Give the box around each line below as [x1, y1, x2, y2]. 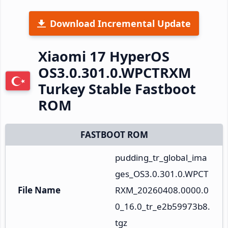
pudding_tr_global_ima [115, 151, 207, 163]
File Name [18, 184, 61, 196]
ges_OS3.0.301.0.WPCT [115, 167, 208, 180]
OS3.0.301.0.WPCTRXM [38, 63, 191, 82]
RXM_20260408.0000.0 [115, 184, 209, 196]
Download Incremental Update [50, 17, 191, 30]
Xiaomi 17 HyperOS [38, 46, 169, 66]
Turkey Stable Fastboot [38, 79, 196, 98]
